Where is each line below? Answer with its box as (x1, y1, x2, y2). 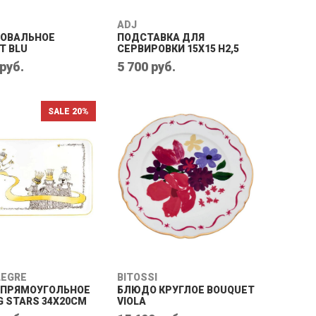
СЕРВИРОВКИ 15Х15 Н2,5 (117, 43, 239, 54)
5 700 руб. (117, 59, 176, 74)
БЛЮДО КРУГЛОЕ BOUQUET (117, 284, 255, 296)
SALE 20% (48, 107, 89, 116)
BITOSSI (117, 272, 157, 283)
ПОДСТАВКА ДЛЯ (117, 32, 205, 43)
